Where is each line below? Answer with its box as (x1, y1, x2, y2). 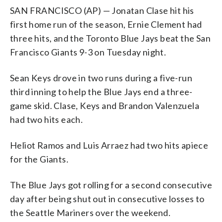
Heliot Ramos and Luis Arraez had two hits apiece (10, 139, 209, 151)
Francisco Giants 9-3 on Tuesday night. (10, 46, 166, 57)
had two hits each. (10, 113, 83, 125)
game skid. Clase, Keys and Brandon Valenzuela (10, 100, 199, 111)
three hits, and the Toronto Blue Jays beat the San (10, 32, 211, 44)
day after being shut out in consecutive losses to (10, 193, 205, 204)
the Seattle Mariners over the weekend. (10, 207, 171, 218)
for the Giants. (10, 153, 69, 165)
